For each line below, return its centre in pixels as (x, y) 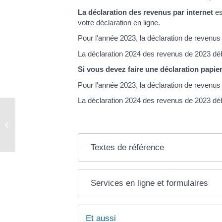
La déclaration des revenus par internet (145, 12)
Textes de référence (128, 148)
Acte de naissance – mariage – (63, 119)
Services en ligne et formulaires (150, 183)
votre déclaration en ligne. (119, 22)
